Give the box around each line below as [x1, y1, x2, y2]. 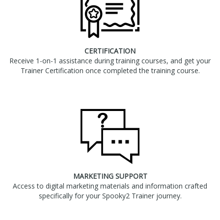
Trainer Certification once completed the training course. [20, 66, 200, 76]
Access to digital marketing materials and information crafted [13, 181, 207, 191]
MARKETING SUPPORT [73, 171, 147, 181]
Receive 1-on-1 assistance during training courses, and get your [9, 56, 211, 66]
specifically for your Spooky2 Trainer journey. [38, 191, 182, 201]
